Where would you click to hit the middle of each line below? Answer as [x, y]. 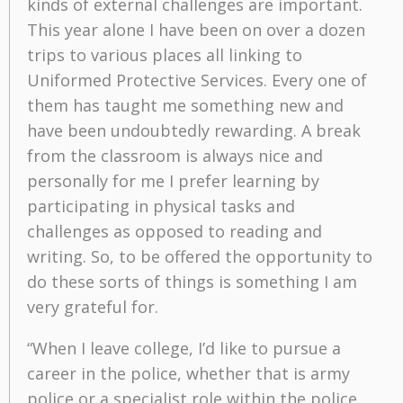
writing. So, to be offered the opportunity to [200, 256]
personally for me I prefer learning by [173, 180]
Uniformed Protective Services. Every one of [197, 80]
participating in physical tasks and [161, 206]
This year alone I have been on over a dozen [196, 29]
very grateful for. [93, 306]
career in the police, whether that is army [188, 373]
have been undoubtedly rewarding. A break [194, 130]
